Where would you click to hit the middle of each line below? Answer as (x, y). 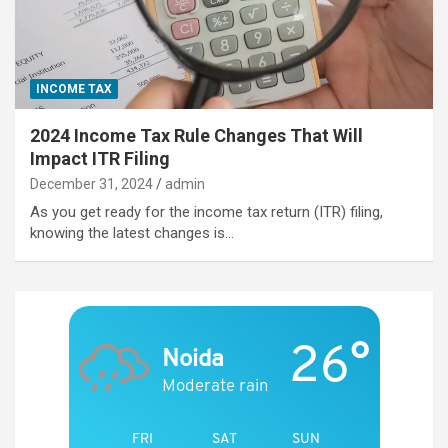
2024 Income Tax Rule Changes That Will (196, 135)
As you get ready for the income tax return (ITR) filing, (206, 211)
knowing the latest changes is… (132, 232)
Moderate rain (215, 385)
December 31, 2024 (91, 183)
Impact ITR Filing (100, 158)
